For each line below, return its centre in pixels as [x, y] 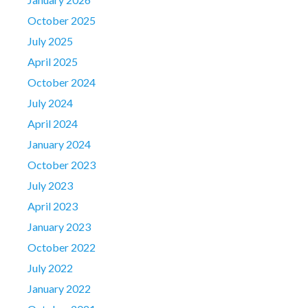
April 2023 [53, 206]
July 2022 [50, 267]
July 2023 [50, 185]
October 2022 [62, 247]
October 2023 [62, 164]
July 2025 [50, 41]
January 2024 [59, 144]
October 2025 [62, 20]
